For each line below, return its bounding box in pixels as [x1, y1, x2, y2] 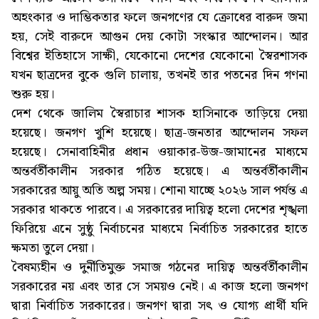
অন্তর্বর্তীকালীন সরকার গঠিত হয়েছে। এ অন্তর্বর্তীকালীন [11, 161, 308, 182]
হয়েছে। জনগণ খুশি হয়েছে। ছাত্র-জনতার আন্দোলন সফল [11, 122, 308, 144]
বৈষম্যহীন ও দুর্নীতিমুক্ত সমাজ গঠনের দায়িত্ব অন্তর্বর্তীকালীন [11, 257, 308, 278]
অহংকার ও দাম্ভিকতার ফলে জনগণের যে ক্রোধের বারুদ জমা [11, 7, 308, 28]
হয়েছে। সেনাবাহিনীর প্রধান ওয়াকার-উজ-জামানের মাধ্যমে [11, 142, 308, 163]
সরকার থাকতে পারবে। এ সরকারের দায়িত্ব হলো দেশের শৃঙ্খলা [11, 199, 308, 221]
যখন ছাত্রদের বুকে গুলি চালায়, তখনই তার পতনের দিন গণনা [11, 65, 308, 86]
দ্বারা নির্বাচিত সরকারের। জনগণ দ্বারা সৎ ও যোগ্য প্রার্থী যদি [11, 296, 308, 317]
